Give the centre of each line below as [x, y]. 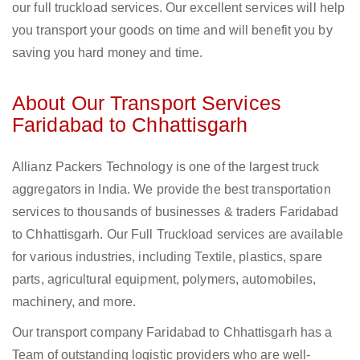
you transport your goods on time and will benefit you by [172, 31]
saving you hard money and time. [108, 53]
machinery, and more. [76, 302]
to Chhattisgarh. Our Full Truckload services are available [178, 235]
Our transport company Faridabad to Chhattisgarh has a [172, 333]
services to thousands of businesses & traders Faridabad [176, 212]
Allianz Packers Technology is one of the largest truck [166, 167]
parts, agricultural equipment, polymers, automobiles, [164, 280]
